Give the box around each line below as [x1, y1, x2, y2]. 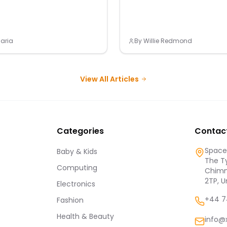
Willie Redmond [143, 36, 192, 45]
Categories [57, 125, 104, 137]
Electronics [57, 179, 95, 189]
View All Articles [80, 74, 139, 84]
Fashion [57, 195, 84, 205]
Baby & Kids [57, 146, 97, 157]
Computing [57, 163, 97, 173]
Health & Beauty [57, 211, 114, 221]
